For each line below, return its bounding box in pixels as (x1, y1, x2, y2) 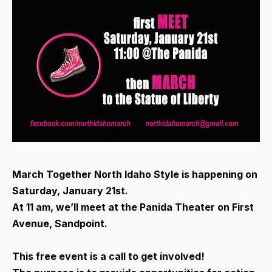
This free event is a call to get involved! (12, 250, 205, 262)
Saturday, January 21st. (12, 184, 128, 197)
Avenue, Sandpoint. (12, 217, 107, 229)
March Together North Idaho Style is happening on (12, 168, 257, 180)
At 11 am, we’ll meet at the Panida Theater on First (12, 200, 254, 213)
